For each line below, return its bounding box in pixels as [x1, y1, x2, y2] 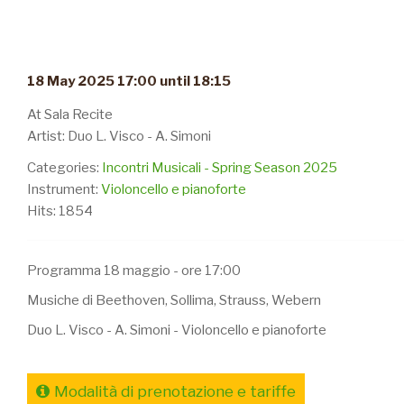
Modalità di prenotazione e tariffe [54, 382, 296, 400]
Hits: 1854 [27, 203, 93, 219]
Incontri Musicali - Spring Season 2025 [102, 160, 337, 176]
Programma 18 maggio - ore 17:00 [27, 262, 241, 279]
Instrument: [27, 181, 101, 197]
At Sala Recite [27, 106, 113, 123]
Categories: [27, 160, 102, 176]
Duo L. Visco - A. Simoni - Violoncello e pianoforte [27, 322, 326, 338]
